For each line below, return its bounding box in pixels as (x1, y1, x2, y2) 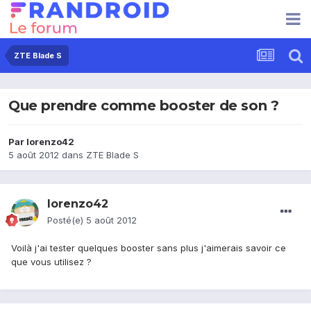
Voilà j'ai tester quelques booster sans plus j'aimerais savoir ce (11, 242, 286, 254)
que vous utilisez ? (11, 256, 92, 268)
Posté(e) (47, 215, 86, 226)
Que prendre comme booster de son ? (8, 97, 279, 115)
